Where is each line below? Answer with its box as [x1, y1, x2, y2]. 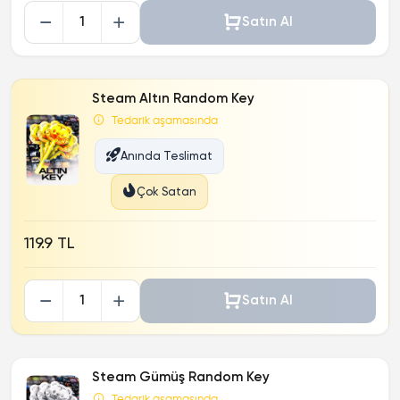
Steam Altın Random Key [92, 92, 254, 105]
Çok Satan [136, 186, 196, 198]
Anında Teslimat [120, 150, 212, 162]
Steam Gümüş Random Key [92, 371, 270, 384]
